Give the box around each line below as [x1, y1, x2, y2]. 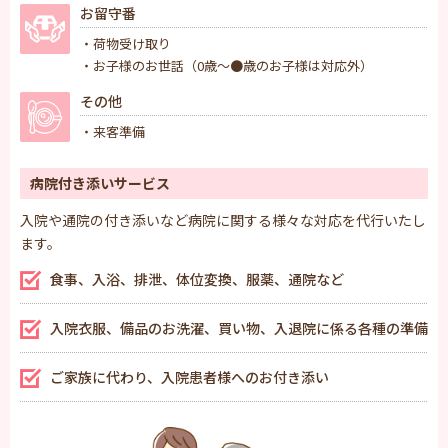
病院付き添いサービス [30, 173, 170, 194]
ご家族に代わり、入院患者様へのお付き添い [50, 367, 329, 388]
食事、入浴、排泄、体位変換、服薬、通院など [50, 269, 344, 290]
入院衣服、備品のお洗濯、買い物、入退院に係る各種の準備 [50, 318, 428, 339]
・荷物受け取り [80, 34, 171, 54]
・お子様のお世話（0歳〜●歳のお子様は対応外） [80, 56, 373, 76]
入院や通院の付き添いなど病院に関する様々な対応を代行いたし [20, 210, 426, 231]
